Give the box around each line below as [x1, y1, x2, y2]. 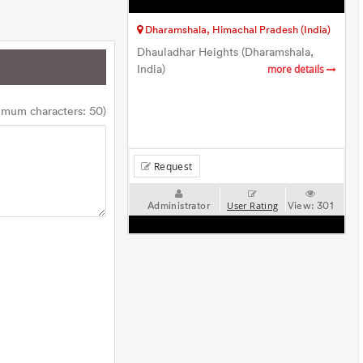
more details [267, 63, 327, 75]
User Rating [227, 200, 279, 211]
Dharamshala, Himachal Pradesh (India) [143, 23, 331, 36]
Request [151, 160, 193, 173]
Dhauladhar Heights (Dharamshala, [137, 45, 314, 59]
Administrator [147, 199, 210, 211]
